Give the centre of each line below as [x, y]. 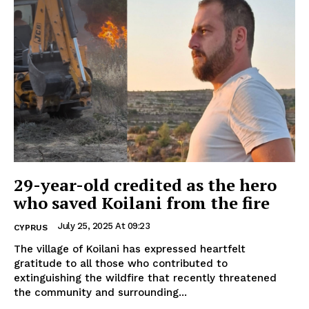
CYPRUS [31, 227]
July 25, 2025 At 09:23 [104, 226]
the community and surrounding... [100, 292]
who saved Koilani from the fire [142, 202]
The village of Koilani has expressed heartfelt [130, 249]
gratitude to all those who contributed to [121, 263]
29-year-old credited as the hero [145, 185]
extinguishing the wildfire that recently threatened [145, 278]
